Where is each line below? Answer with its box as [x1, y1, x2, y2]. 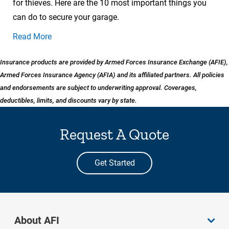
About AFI [14, 214, 59, 227]
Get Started [94, 158, 135, 168]
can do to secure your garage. [13, 12, 119, 22]
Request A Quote [60, 125, 169, 144]
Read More [13, 32, 52, 42]
